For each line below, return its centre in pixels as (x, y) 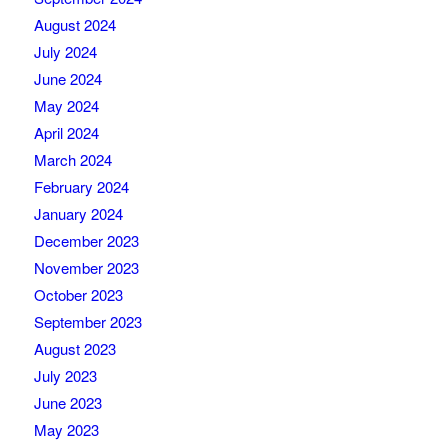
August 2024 (74, 25)
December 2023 (86, 241)
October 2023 (78, 295)
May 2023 (66, 430)
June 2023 (67, 403)
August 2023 (74, 349)
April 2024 (66, 133)
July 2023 (65, 376)
